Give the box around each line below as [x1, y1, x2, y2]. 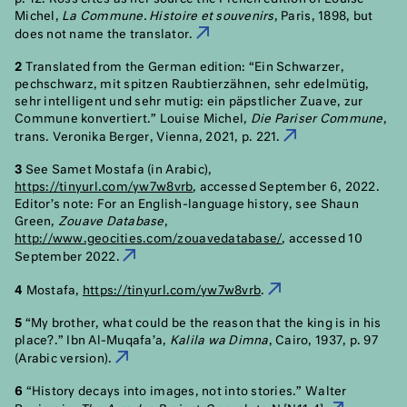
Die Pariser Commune [250, 114, 383, 125]
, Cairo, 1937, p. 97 [268, 335, 378, 347]
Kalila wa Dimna [169, 335, 269, 347]
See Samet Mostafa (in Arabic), [22, 164, 213, 176]
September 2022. [15, 252, 124, 263]
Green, [15, 216, 58, 228]
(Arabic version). [15, 353, 115, 365]
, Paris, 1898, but [273, 11, 373, 23]
